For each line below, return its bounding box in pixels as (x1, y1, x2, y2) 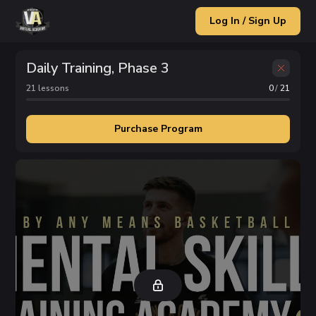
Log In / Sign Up (209, 14, 286, 28)
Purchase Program (114, 122, 202, 135)
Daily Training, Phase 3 (26, 58, 170, 78)
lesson (36, 82, 66, 94)
